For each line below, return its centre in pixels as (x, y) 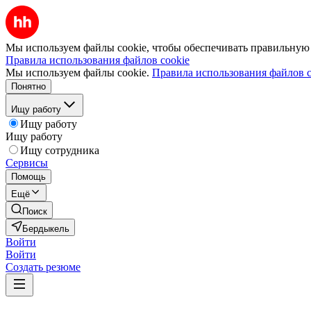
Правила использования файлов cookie (98, 60)
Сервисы (27, 163)
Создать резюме (43, 267)
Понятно (28, 86)
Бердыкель (46, 229)
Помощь (28, 177)
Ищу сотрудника (60, 150)
